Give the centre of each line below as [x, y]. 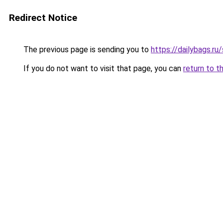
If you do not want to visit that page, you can [102, 68]
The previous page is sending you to [86, 50]
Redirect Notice [43, 18]
